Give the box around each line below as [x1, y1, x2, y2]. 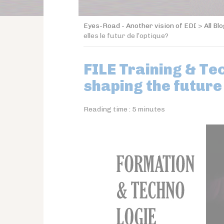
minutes [138, 105, 165, 113]
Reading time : [83, 105, 130, 113]
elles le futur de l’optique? [83, 31, 168, 40]
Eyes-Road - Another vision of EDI [83, 21, 196, 30]
